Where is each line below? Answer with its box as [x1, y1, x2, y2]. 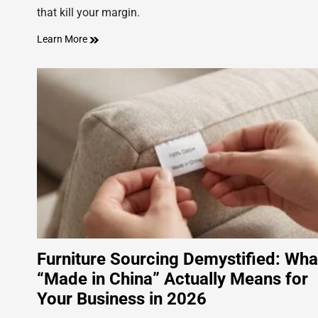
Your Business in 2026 [37, 289, 207, 309]
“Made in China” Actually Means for [37, 269, 308, 290]
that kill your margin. [37, 6, 140, 20]
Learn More [37, 33, 89, 45]
